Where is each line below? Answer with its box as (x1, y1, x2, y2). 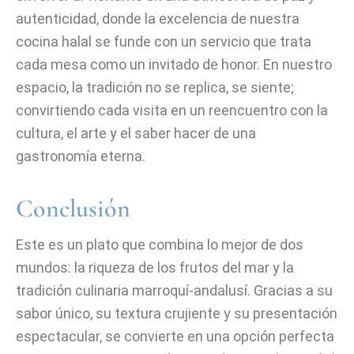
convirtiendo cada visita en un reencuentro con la (16, 102, 328, 119)
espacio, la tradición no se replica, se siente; (16, 79, 294, 96)
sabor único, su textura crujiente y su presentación (16, 305, 337, 322)
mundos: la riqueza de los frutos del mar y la (16, 259, 294, 276)
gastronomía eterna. (16, 148, 145, 164)
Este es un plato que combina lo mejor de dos (16, 236, 303, 253)
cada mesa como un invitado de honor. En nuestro (16, 56, 332, 73)
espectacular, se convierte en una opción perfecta (16, 328, 334, 345)
